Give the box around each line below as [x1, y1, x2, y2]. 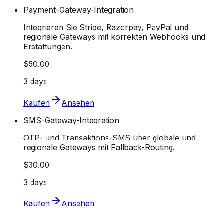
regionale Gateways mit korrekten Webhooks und [23, 32, 205, 42]
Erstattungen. [23, 42, 72, 52]
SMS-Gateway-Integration [23, 115, 119, 125]
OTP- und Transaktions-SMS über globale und [23, 133, 196, 143]
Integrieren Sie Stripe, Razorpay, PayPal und [23, 22, 188, 32]
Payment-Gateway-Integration [23, 5, 134, 15]
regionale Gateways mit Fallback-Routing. [23, 142, 175, 153]
